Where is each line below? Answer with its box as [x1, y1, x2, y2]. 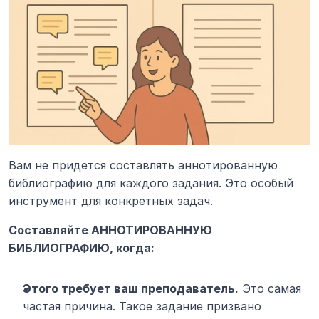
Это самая [239, 281, 301, 296]
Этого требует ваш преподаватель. [23, 281, 239, 296]
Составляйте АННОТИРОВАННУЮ [9, 223, 212, 238]
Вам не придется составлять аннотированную [9, 158, 278, 173]
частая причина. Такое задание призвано [23, 299, 261, 314]
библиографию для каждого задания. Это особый [9, 176, 293, 191]
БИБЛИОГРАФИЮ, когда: [9, 241, 155, 256]
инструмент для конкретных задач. [9, 194, 213, 209]
